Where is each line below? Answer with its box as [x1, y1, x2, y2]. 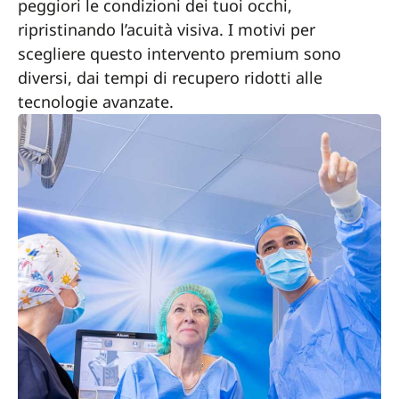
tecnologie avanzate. [18, 91, 174, 112]
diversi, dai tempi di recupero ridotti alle [18, 67, 322, 88]
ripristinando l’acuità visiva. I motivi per [18, 19, 315, 40]
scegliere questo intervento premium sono [18, 43, 341, 64]
